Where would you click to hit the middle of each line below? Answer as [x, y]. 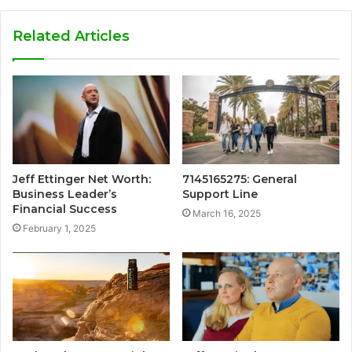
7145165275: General [240, 179]
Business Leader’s [65, 194]
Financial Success [65, 209]
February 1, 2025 [59, 228]
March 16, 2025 [227, 213]
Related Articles [71, 37]
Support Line [220, 194]
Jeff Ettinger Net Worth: [82, 179]
